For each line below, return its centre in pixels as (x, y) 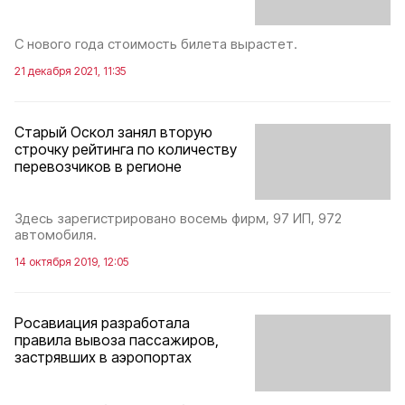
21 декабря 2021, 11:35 (70, 71)
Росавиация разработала (102, 323)
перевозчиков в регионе (98, 166)
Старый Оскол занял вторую (113, 132)
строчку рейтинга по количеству (126, 149)
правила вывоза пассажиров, (117, 340)
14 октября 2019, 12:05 (71, 262)
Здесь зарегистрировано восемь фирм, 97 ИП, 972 (178, 219)
